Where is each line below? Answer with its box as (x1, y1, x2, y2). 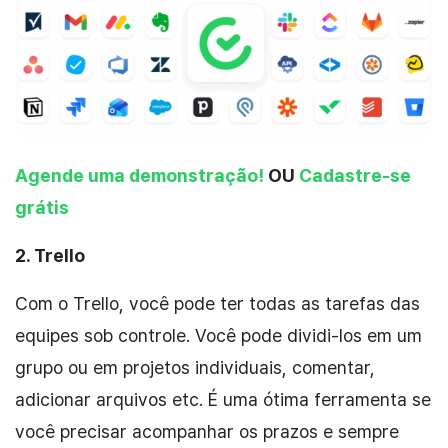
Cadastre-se (299, 164, 411, 186)
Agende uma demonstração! (15, 164, 268, 186)
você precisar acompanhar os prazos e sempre (15, 420, 399, 442)
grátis (15, 196, 69, 218)
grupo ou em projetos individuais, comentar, (15, 356, 375, 378)
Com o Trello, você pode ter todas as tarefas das (15, 292, 420, 314)
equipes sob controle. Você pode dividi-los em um (15, 324, 422, 346)
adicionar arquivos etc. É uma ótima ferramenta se (15, 388, 431, 410)
